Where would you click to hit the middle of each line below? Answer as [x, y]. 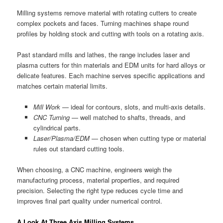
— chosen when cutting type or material [148, 138]
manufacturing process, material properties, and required [98, 180]
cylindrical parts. [57, 127]
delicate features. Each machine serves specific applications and [111, 75]
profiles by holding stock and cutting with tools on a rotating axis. [111, 33]
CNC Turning [51, 117]
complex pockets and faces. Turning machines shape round [103, 23]
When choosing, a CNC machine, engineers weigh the [95, 170]
